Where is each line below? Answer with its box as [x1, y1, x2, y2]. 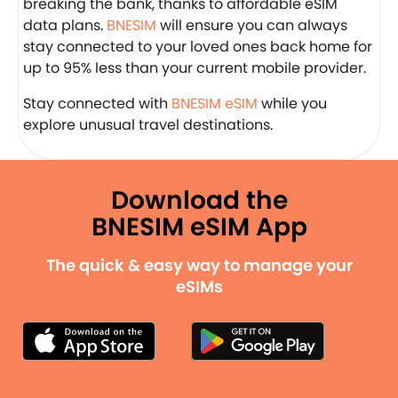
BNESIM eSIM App [91, 209, 307, 244]
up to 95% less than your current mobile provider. [23, 57, 370, 78]
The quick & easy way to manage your [45, 253, 353, 276]
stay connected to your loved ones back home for [23, 36, 372, 57]
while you [261, 92, 327, 114]
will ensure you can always [156, 14, 347, 36]
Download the [110, 182, 288, 218]
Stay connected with [23, 92, 171, 114]
